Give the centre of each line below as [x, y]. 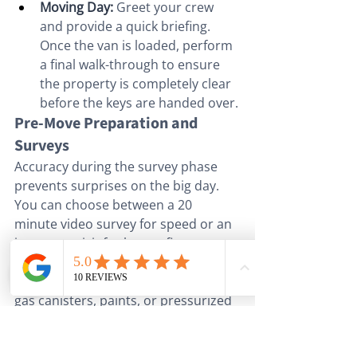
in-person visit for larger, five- [102, 243]
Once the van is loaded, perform [138, 45]
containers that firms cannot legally [122, 319]
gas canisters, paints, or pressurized [125, 300]
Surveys [42, 145]
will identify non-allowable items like [123, 281]
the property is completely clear [137, 83]
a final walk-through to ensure [131, 64]
